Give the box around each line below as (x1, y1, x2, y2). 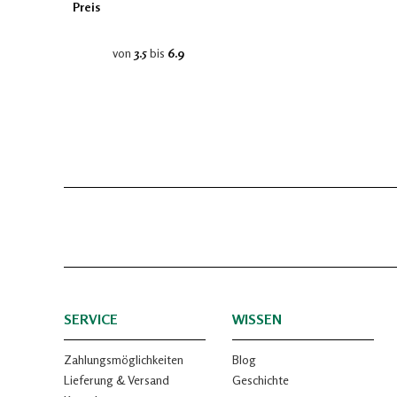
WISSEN (232, 310, 282, 328)
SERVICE (64, 310, 118, 328)
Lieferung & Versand (64, 372, 169, 387)
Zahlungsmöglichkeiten (64, 352, 183, 367)
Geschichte (232, 372, 289, 387)
